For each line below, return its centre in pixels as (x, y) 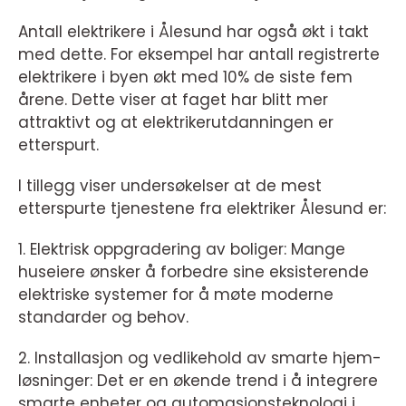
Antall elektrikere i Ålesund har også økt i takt (193, 32)
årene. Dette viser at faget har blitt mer (173, 100)
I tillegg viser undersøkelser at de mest (170, 186)
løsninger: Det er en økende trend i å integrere (198, 381)
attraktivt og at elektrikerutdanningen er (176, 122)
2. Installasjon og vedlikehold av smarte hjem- (200, 358)
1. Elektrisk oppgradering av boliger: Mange (182, 249)
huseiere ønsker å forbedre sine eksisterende (193, 272)
